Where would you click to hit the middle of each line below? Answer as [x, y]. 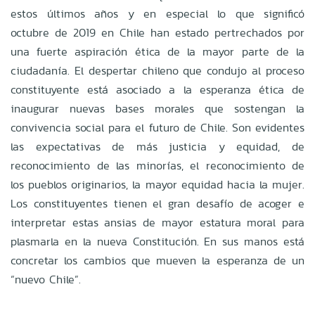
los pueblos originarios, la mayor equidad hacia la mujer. [157, 184]
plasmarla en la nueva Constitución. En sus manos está [157, 241]
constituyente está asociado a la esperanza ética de [157, 89]
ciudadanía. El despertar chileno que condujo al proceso [157, 70]
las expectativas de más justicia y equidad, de [157, 146]
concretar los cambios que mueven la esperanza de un [157, 260]
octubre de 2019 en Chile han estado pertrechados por [157, 32]
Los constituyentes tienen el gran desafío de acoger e [157, 203]
